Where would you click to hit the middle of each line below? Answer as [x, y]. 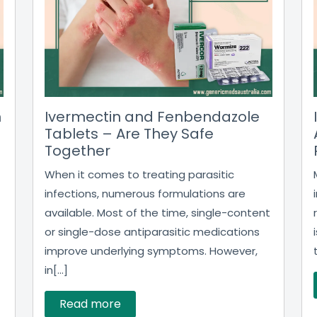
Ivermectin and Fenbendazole [152, 117]
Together [77, 151]
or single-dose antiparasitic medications [152, 232]
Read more [90, 304]
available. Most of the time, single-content [157, 213]
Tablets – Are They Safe [129, 134]
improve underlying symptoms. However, [151, 251]
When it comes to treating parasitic [139, 174]
